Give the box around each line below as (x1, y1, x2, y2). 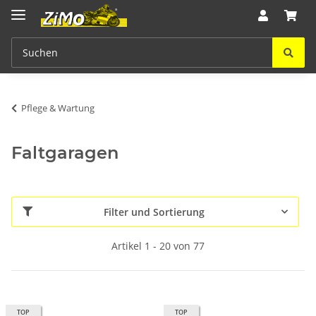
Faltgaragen (11, 142, 119, 163)
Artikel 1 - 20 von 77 (111, 238, 205, 253)
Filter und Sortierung (104, 205, 205, 219)
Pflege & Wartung (21, 101, 95, 114)
